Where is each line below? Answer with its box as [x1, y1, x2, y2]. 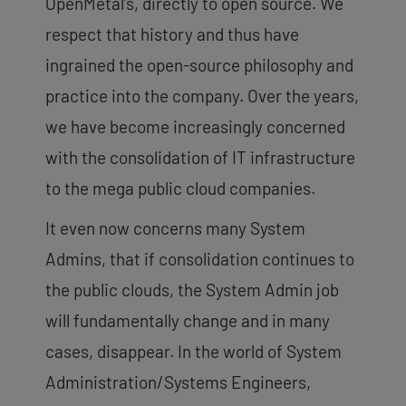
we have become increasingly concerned [45, 115, 345, 137]
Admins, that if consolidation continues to [45, 247, 354, 269]
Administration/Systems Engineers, [45, 371, 311, 392]
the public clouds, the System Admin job [45, 278, 339, 300]
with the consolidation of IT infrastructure [45, 146, 355, 168]
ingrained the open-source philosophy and [45, 53, 353, 75]
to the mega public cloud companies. [45, 177, 315, 198]
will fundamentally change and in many [45, 309, 330, 331]
